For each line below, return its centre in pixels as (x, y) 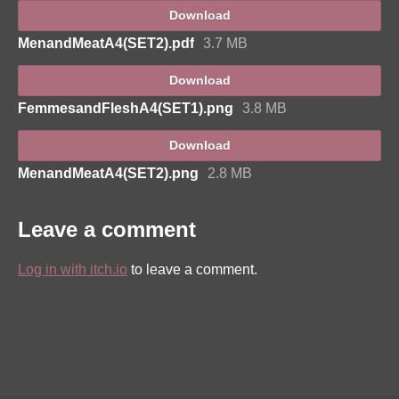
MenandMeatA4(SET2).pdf (106, 43)
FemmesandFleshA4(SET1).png (126, 108)
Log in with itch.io (73, 269)
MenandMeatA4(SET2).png (108, 173)
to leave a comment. (192, 269)
